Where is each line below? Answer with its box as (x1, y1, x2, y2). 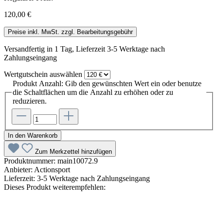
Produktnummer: (4, 156, 57, 165)
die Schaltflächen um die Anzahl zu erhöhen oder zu (13, 88, 173, 97)
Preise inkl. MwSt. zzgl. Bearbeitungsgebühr (8, 28, 133, 36)
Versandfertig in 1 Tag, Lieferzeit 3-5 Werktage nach (4, 45, 165, 54)
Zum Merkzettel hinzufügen (35, 147, 112, 155)
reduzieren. (13, 97, 47, 106)
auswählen (48, 70, 82, 79)
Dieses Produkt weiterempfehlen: (4, 182, 106, 191)
